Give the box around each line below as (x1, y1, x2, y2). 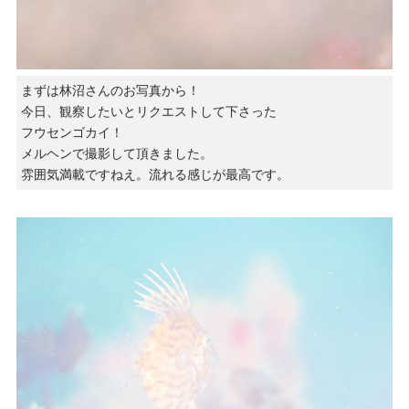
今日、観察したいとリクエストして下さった (20, 104, 277, 120)
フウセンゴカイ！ (20, 125, 123, 141)
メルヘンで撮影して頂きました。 (20, 146, 213, 162)
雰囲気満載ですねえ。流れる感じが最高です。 (20, 167, 289, 183)
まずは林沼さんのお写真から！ (20, 83, 200, 99)
